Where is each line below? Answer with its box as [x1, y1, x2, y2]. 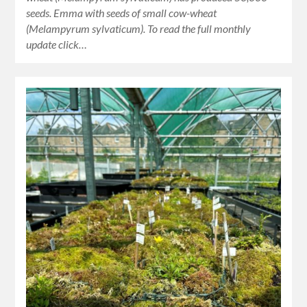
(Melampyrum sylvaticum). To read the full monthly [26, 22, 251, 36]
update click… [26, 38, 88, 51]
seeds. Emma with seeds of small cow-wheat [26, 6, 217, 20]
